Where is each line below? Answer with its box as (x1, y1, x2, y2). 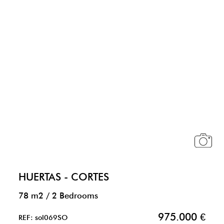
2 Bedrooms (49, 190, 98, 200)
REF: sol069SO (18, 212, 67, 221)
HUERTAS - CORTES (18, 170, 109, 183)
